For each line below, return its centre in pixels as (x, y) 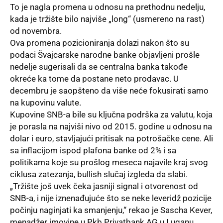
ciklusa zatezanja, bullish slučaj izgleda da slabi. (99, 174)
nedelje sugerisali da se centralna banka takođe (99, 67)
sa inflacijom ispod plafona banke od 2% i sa (93, 151)
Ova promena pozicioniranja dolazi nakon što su (100, 43)
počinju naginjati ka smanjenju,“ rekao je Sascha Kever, (111, 210)
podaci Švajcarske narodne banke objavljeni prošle (105, 55)
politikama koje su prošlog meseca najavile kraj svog (109, 163)
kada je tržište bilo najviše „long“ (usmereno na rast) (107, 19)
